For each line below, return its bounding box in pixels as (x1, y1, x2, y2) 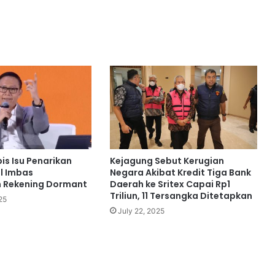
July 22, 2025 (117, 206, 165, 215)
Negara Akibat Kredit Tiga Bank (109, 166, 251, 179)
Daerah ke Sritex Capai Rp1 (109, 177, 230, 190)
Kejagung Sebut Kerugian (109, 154, 224, 167)
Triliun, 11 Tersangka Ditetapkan (109, 189, 252, 202)
